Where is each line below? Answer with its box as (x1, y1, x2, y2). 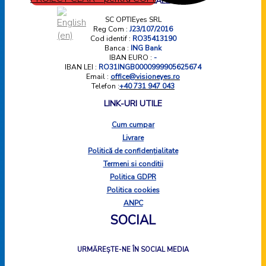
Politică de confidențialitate (88, 146, 178, 156)
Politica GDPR (110, 172, 156, 182)
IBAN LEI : (65, 62, 99, 72)
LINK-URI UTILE (104, 98, 162, 110)
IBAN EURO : (109, 53, 154, 63)
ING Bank (131, 43, 161, 53)
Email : (86, 72, 110, 82)
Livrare (122, 133, 144, 143)
